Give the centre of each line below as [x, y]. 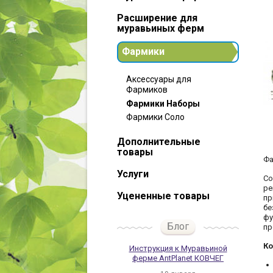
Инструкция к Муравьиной [178, 248]
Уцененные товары [163, 196]
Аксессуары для [159, 79]
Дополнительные [159, 142]
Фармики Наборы [163, 104]
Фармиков [147, 90]
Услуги [133, 174]
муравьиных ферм [161, 28]
